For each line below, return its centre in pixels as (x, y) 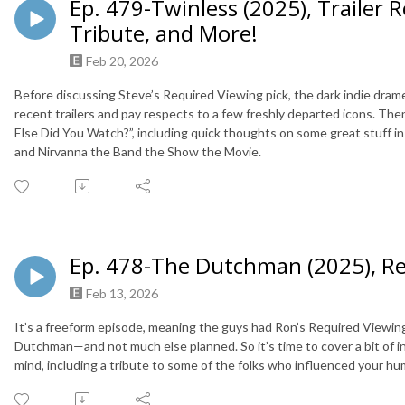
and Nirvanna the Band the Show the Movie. (138, 151)
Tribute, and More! (164, 33)
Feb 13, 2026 (122, 293)
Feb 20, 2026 (122, 61)
